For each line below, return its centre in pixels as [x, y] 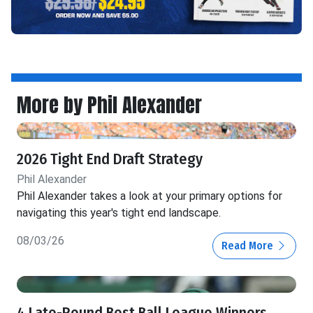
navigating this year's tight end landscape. [119, 213]
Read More [249, 246]
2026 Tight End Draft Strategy [110, 160]
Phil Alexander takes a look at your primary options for [150, 196]
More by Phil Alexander [109, 105]
